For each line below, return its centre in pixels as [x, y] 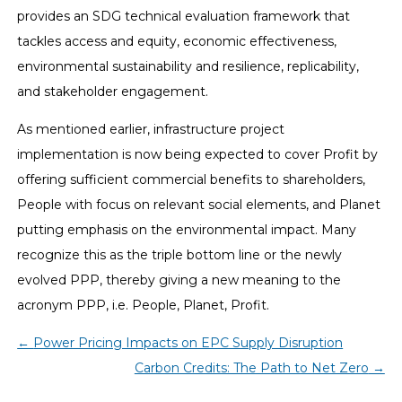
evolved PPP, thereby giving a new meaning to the [179, 280]
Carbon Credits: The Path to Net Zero [251, 367]
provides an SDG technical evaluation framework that [184, 16]
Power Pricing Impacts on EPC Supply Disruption [188, 342]
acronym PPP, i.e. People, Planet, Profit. [144, 305]
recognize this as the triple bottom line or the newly [180, 254]
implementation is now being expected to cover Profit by [198, 154]
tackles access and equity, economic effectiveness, [177, 41]
